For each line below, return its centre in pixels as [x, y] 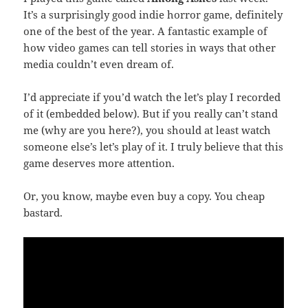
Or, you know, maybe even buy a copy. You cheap [144, 196]
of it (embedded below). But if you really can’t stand [151, 114]
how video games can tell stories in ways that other [150, 48]
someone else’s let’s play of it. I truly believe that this [154, 147]
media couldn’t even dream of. [99, 64]
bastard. [43, 213]
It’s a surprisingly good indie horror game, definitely [153, 15]
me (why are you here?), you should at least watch [147, 130]
